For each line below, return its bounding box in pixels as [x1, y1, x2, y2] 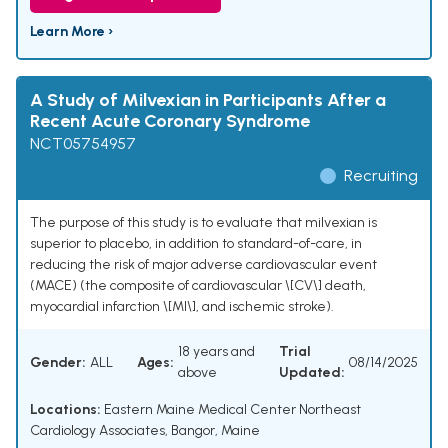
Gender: [30, 353, 86, 371]
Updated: [279, 364, 345, 382]
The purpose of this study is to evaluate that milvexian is [30, 214, 377, 232]
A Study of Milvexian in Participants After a [30, 89, 386, 112]
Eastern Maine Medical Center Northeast [101, 401, 361, 419]
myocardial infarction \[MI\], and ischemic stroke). [30, 298, 334, 316]
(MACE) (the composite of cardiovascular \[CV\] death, [30, 277, 366, 295]
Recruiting [344, 166, 418, 186]
